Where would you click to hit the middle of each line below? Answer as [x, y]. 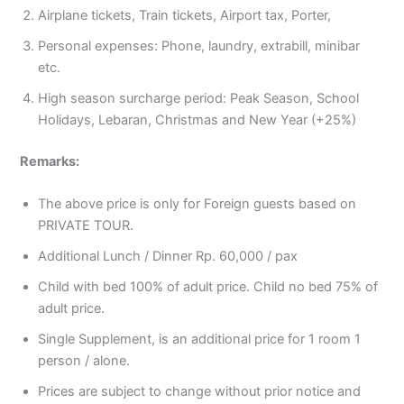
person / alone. [84, 361]
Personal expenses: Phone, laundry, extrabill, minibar [199, 46]
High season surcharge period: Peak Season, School [199, 98]
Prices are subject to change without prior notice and [200, 392]
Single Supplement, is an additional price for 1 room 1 [200, 340]
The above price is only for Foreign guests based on [197, 204]
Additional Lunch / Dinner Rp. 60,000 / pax [168, 257]
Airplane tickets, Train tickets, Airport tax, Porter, [187, 15]
